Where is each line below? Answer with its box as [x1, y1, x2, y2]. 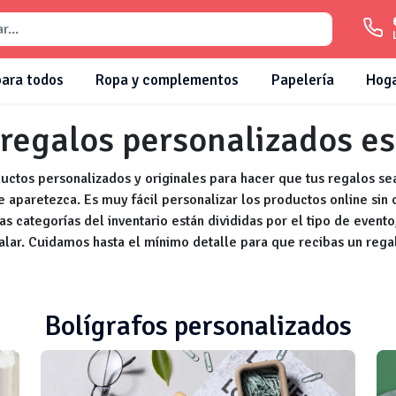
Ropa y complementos [95, 70, 240, 89]
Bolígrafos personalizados [44, 308, 352, 343]
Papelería [270, 70, 334, 89]
